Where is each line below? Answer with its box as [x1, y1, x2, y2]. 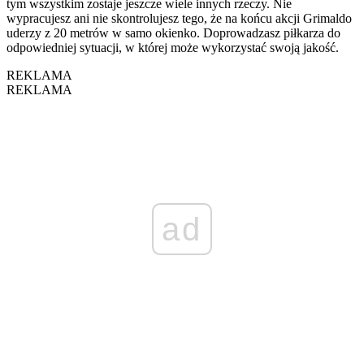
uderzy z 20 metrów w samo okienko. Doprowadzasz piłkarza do [6, 25, 340, 40]
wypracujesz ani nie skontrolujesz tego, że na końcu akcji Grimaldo [6, 11, 352, 25]
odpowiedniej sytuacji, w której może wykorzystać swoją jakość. [6, 40, 339, 54]
